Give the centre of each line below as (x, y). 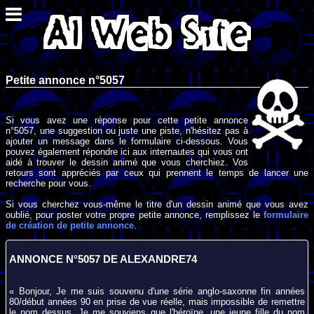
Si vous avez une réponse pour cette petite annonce (127, 120)
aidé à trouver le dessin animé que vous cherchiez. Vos (127, 162)
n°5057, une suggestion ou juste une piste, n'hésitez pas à (127, 130)
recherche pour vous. (48, 183)
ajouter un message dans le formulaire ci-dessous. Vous (127, 141)
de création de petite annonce (70, 225)
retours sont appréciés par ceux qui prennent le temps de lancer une (157, 172)
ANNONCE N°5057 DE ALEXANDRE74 (103, 260)
